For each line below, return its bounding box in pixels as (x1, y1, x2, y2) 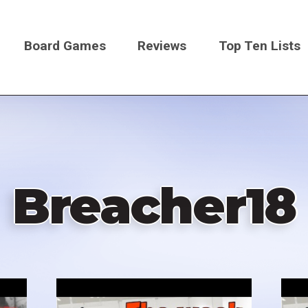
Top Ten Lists (219, 37, 301, 54)
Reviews (137, 37, 187, 54)
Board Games (23, 37, 106, 54)
